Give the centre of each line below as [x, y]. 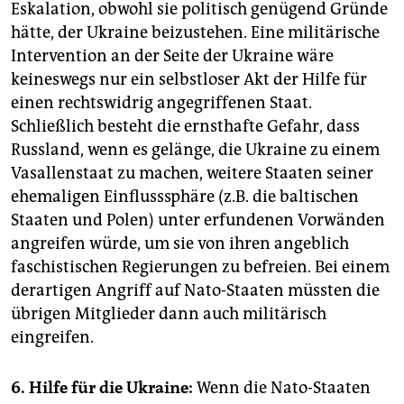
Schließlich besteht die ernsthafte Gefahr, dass [185, 127]
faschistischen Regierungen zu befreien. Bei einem [200, 267]
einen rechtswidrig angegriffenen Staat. [161, 103]
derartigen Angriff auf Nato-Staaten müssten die [195, 291]
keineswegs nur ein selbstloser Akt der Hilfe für [189, 80]
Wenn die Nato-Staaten [282, 388]
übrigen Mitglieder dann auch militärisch [169, 314]
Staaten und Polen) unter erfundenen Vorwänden [198, 220]
